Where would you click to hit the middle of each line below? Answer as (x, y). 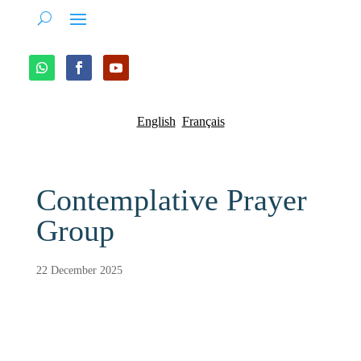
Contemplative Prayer (171, 200)
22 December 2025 (79, 270)
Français (203, 121)
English (156, 121)
